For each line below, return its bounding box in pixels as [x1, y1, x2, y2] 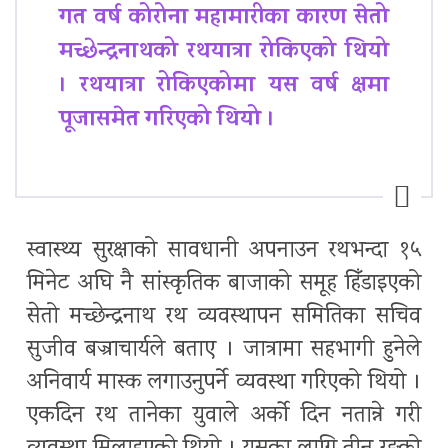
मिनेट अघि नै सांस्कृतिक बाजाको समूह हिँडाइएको [27, 268, 421, 301]
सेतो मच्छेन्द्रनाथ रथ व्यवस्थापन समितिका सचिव [27, 301, 421, 334]
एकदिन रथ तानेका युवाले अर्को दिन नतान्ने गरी [27, 400, 421, 433]
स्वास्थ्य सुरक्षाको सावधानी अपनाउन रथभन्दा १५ [27, 235, 421, 268]
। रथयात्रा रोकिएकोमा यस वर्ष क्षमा [59, 69, 389, 105]
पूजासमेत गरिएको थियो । [59, 103, 274, 139]
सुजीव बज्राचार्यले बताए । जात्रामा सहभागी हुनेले [27, 334, 421, 367]
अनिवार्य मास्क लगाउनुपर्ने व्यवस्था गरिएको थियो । [27, 367, 421, 400]
